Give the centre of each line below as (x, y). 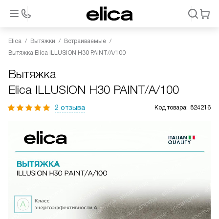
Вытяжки (43, 41)
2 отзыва (70, 108)
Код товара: (171, 108)
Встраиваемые (85, 41)
